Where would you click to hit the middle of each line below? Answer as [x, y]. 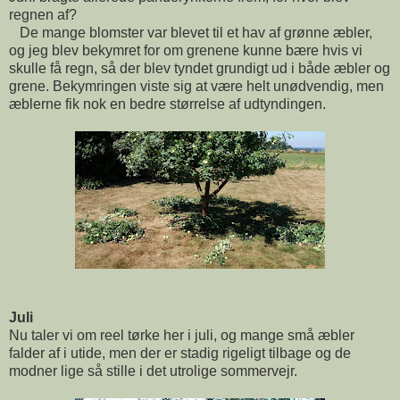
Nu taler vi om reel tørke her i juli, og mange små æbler [182, 335]
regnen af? [43, 14]
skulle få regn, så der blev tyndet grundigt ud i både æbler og [200, 68]
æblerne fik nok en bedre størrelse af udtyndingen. [167, 104]
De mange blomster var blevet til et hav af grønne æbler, [191, 32]
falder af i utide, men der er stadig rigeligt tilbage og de [180, 353]
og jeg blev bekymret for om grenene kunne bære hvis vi [186, 50]
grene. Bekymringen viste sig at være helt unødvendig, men [196, 86]
